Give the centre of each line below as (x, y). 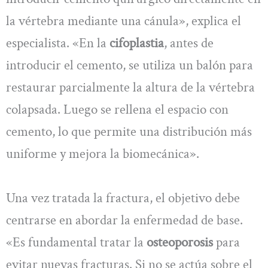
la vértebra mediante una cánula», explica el (124, 21)
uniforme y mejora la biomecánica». (103, 154)
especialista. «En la (58, 43)
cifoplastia (137, 43)
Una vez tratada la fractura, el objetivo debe (123, 198)
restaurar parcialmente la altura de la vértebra (130, 88)
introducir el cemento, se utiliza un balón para (130, 66)
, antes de (189, 43)
